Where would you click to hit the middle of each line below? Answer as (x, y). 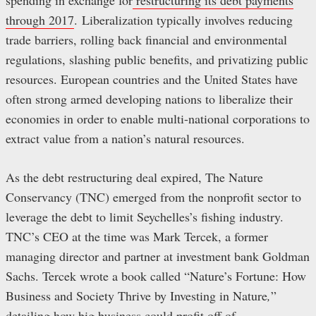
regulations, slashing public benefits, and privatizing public (157, 59)
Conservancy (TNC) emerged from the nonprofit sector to (153, 196)
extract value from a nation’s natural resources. (125, 138)
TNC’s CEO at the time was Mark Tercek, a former (137, 236)
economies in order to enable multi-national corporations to (158, 118)
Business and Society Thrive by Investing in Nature (136, 295)
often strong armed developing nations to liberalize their (149, 98)
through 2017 (40, 19)
